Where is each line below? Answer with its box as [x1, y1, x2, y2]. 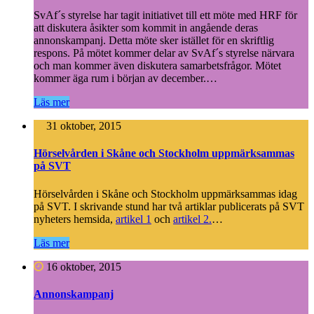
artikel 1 [116, 212, 151, 225]
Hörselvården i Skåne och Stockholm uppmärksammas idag [34, 187, 297, 200]
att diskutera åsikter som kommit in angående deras [34, 22, 258, 34]
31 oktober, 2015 [43, 120, 121, 132]
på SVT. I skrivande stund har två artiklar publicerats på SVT [34, 200, 304, 212]
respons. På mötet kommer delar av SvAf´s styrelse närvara [34, 47, 294, 60]
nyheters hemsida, [34, 212, 113, 225]
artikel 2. [173, 212, 212, 225]
